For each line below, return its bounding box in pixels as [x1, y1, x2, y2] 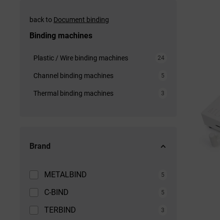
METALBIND [44, 170, 87, 179]
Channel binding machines [33, 72, 113, 80]
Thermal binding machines [33, 89, 113, 97]
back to [29, 16, 54, 24]
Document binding [54, 16, 109, 24]
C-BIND [44, 188, 69, 197]
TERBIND [44, 205, 76, 215]
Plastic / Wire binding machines [33, 54, 128, 62]
